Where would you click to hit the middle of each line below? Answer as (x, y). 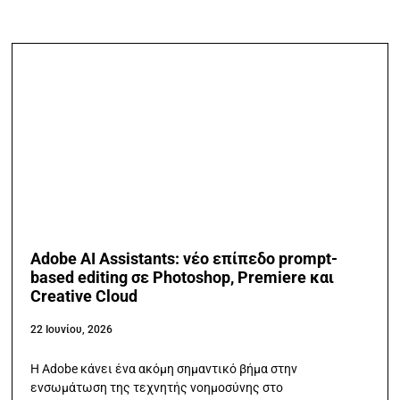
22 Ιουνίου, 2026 (72, 329)
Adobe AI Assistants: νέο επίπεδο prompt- (184, 258)
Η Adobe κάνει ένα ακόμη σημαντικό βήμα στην (164, 368)
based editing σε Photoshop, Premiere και (183, 277)
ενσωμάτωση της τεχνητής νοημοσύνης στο (157, 387)
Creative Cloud (84, 296)
